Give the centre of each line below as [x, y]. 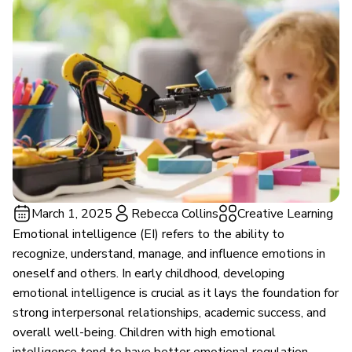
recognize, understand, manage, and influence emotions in [169, 253]
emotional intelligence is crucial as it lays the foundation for [176, 293]
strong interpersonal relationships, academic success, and [169, 312]
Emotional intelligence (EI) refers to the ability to [148, 234]
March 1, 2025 [72, 213]
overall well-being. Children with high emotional [144, 332]
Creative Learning [285, 213]
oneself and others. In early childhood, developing [148, 273]
